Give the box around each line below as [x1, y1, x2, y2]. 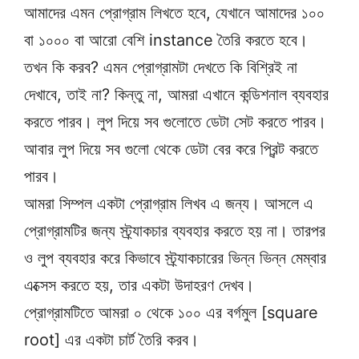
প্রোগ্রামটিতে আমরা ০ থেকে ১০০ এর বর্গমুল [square [24, 303, 318, 322]
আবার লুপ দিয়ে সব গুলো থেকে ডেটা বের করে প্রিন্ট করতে [24, 139, 318, 159]
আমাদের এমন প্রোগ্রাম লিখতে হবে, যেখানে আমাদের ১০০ [24, 3, 325, 22]
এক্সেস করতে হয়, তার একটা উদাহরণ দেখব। [24, 276, 254, 295]
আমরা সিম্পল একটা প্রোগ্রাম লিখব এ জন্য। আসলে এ [24, 194, 313, 213]
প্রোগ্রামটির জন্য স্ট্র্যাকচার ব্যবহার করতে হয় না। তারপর [24, 221, 325, 240]
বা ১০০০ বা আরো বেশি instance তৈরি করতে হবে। [24, 30, 308, 50]
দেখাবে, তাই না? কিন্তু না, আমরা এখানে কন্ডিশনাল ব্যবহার [24, 85, 329, 104]
